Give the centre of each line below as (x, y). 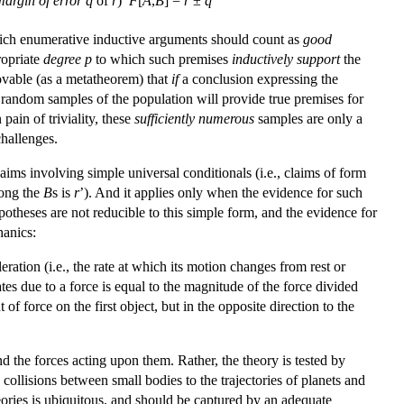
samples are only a (308, 118)
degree (62, 59)
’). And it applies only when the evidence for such (221, 192)
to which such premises (162, 59)
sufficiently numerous (194, 118)
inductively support (286, 59)
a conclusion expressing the (258, 78)
